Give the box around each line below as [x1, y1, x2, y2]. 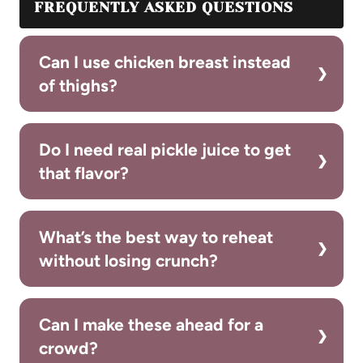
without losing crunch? [39, 250, 218, 271]
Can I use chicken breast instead [39, 51, 291, 72]
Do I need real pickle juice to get [39, 139, 291, 160]
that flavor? [39, 162, 129, 183]
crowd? [39, 337, 98, 358]
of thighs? [39, 75, 117, 96]
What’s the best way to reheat [39, 226, 273, 247]
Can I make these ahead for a [39, 314, 263, 335]
